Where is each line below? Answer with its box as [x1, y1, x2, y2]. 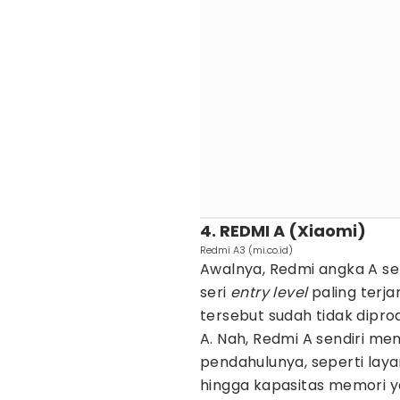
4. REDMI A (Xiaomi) [200, 220, 366, 242]
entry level [230, 282, 312, 303]
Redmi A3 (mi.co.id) [200, 243, 293, 257]
